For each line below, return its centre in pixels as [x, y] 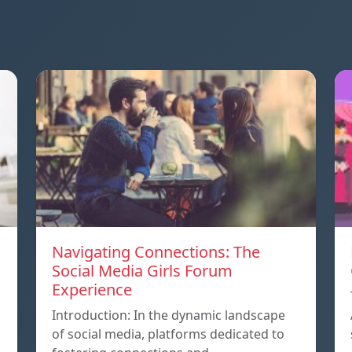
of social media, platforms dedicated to [168, 334]
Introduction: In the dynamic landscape [169, 315]
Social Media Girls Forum [142, 271]
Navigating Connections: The [156, 252]
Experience [92, 290]
